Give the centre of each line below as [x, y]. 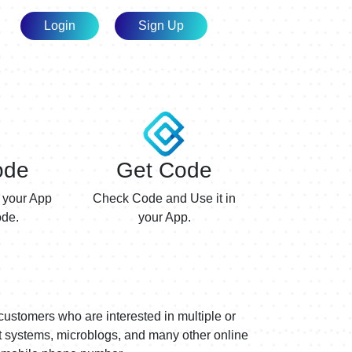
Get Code [165, 170]
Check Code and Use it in [165, 199]
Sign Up [161, 26]
